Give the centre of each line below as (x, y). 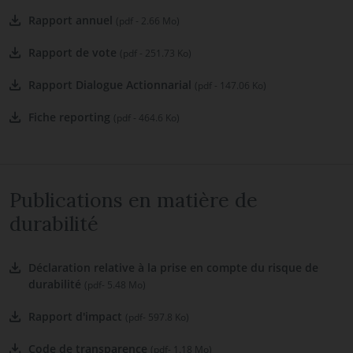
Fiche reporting (71, 117)
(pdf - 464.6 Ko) (147, 118)
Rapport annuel (72, 20)
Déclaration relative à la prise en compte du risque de (173, 268)
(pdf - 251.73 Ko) (156, 53)
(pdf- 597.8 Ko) (157, 317)
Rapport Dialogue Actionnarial (111, 85)
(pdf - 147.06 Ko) (230, 85)
